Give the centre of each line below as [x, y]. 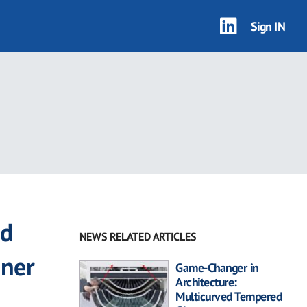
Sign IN [268, 26]
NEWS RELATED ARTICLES [138, 236]
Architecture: [206, 282]
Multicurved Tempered [229, 296]
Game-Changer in [217, 268]
